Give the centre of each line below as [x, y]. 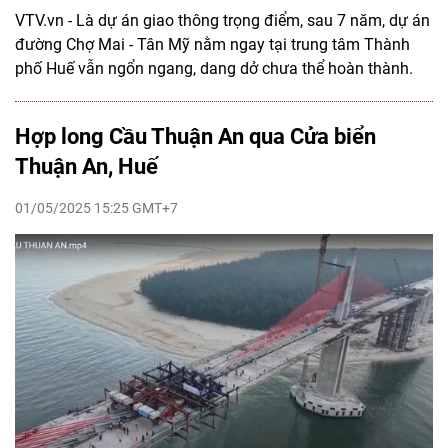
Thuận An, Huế [86, 166]
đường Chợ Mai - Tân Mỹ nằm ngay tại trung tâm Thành [212, 44]
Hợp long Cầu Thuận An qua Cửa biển [195, 136]
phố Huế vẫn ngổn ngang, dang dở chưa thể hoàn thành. [214, 68]
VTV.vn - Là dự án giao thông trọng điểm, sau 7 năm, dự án [222, 20]
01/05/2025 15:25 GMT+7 [96, 207]
